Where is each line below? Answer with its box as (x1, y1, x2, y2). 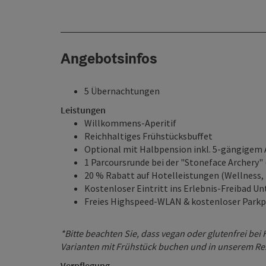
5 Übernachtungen (84, 85, 160, 97)
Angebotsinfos (61, 49, 157, 68)
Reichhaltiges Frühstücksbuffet (84, 130, 213, 142)
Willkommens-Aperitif (84, 117, 176, 129)
